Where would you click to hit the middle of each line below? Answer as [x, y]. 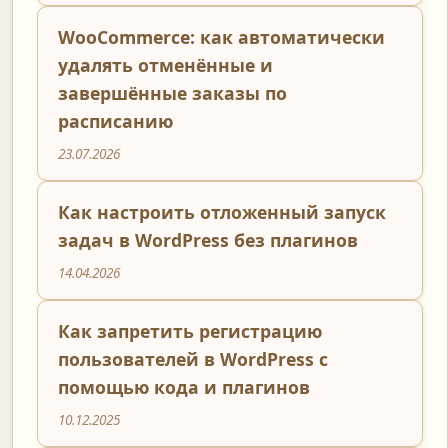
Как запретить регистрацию [190, 331]
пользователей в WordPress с [193, 359]
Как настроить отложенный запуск [222, 212]
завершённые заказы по [172, 93]
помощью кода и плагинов [184, 387]
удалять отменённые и [165, 65]
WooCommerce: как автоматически [221, 37]
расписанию [115, 121]
